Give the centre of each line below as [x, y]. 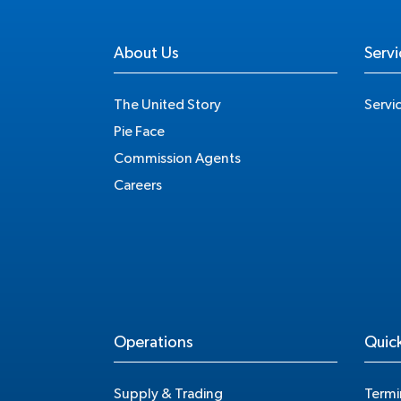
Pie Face [139, 132]
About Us [146, 54]
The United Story [167, 105]
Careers [138, 185]
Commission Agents [177, 158]
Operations [154, 343]
